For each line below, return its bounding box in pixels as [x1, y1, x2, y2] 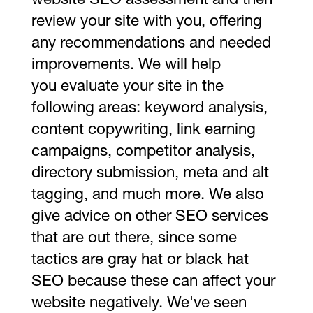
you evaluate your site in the [31, 79, 224, 95]
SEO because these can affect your [31, 274, 275, 290]
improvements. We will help [31, 57, 221, 73]
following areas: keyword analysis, [31, 101, 268, 117]
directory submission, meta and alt [31, 166, 269, 182]
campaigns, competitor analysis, [31, 144, 255, 160]
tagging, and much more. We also [31, 187, 264, 203]
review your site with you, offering [31, 14, 262, 30]
